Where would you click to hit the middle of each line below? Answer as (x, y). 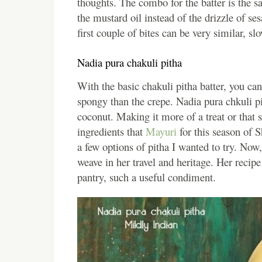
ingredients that (111, 132)
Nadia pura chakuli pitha (130, 63)
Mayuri (161, 132)
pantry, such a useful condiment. (146, 177)
